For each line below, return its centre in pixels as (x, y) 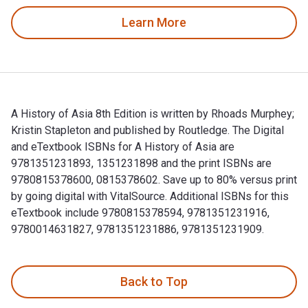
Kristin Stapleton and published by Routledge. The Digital (147, 130)
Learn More (154, 23)
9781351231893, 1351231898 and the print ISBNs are (141, 163)
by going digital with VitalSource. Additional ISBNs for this (150, 196)
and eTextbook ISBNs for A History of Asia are (123, 146)
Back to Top (154, 282)
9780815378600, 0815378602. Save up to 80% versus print (154, 179)
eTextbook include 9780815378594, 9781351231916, (140, 212)
